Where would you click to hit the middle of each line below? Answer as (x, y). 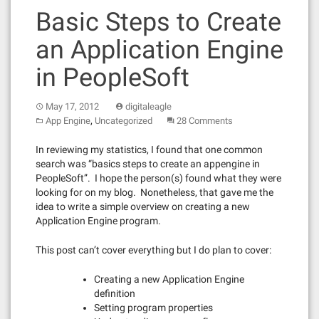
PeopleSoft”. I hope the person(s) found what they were (158, 178)
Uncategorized (124, 121)
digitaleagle (148, 106)
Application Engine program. (98, 221)
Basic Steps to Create (158, 22)
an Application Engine (159, 50)
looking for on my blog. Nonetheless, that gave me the (155, 192)
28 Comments (205, 121)
